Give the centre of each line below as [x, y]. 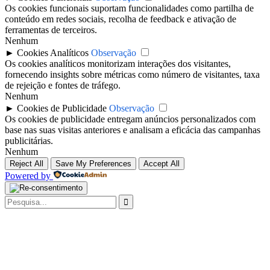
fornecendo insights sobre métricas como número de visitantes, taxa [132, 74]
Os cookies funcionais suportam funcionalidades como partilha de [129, 8]
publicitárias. [29, 140]
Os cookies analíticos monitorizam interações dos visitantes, [118, 63]
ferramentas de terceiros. [51, 30]
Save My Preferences [93, 163]
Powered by [28, 175]
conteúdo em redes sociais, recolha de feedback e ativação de [121, 19]
